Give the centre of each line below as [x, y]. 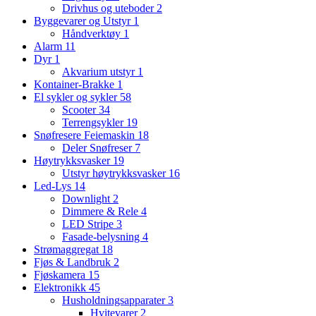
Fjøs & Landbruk [74, 262]
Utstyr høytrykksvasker [115, 174]
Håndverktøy [93, 34]
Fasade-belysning [102, 237]
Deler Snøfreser [98, 148]
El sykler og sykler [77, 97]
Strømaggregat [68, 250]
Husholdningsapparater [115, 300]
